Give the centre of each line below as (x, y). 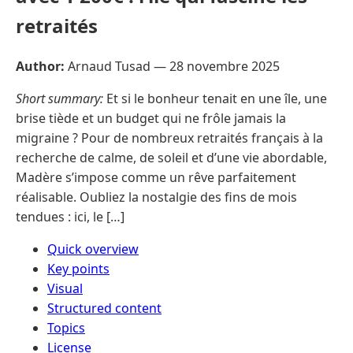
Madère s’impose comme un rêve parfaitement (156, 177)
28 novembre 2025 (225, 66)
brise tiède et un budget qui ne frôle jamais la (151, 118)
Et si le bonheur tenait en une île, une (215, 98)
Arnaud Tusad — (117, 66)
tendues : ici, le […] (70, 216)
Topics (66, 327)
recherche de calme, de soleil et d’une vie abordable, (171, 157)
